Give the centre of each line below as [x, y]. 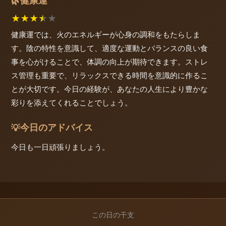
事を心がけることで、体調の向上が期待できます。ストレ [109, 62]
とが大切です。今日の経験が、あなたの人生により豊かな [109, 89]
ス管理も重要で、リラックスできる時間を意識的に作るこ [109, 76]
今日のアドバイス [56, 128]
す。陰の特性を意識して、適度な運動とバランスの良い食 [109, 48]
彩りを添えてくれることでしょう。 [72, 103]
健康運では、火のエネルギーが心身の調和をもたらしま [106, 35]
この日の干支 [113, 215]
